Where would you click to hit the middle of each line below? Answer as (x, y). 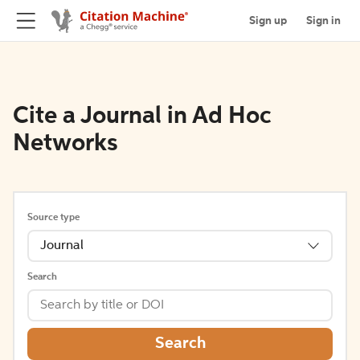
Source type (53, 218)
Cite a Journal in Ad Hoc (142, 117)
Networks (65, 144)
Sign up (268, 20)
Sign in (323, 20)
